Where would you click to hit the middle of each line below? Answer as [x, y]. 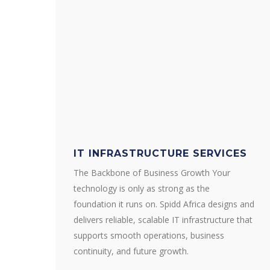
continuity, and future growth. [131, 251]
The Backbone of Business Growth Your [152, 173]
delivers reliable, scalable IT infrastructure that [163, 220]
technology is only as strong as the [142, 188]
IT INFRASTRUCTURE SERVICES [160, 153]
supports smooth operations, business [149, 235]
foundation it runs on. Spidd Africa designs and [164, 204]
